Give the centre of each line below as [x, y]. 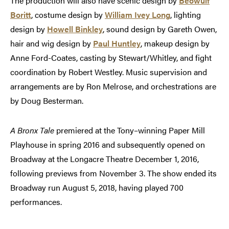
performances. [36, 201]
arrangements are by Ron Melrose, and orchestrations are [113, 86]
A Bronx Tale [32, 130]
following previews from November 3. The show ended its [113, 173]
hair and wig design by [52, 43]
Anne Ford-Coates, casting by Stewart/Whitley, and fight [111, 57]
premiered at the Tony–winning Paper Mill [130, 130]
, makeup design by [175, 43]
